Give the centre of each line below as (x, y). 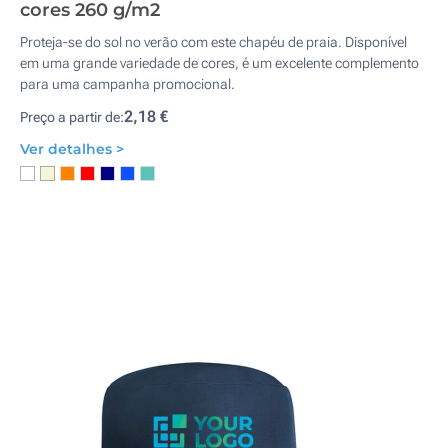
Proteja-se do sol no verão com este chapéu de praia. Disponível (213, 42)
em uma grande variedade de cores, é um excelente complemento (219, 63)
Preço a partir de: (72, 117)
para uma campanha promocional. (127, 84)
